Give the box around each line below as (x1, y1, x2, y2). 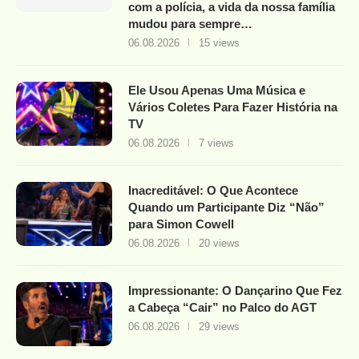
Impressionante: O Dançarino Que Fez (128, 284, 342, 298)
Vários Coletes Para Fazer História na (128, 100, 337, 115)
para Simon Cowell (128, 217, 234, 232)
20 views (199, 237, 240, 250)
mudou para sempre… (128, 17, 252, 31)
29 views (199, 321, 240, 333)
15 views (199, 37, 240, 50)
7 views (199, 137, 234, 150)
